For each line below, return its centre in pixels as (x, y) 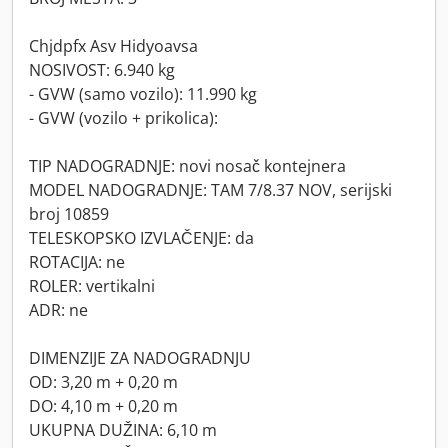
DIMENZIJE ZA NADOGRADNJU (140, 358)
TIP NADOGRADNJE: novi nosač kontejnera (187, 166)
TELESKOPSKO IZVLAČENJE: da (141, 238)
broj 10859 (69, 214)
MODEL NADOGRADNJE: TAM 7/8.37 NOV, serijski (210, 190)
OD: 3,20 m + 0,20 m (103, 382)
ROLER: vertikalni (92, 286)
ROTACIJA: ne (77, 262)
